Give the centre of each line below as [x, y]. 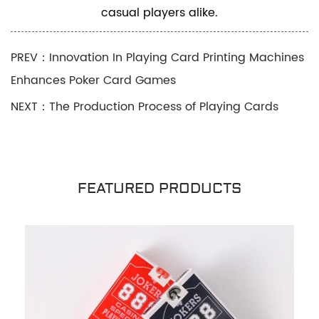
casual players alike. [159, 13]
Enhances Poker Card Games [93, 80]
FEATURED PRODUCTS [159, 189]
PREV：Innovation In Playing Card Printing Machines [157, 58]
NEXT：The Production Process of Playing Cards [145, 107]
